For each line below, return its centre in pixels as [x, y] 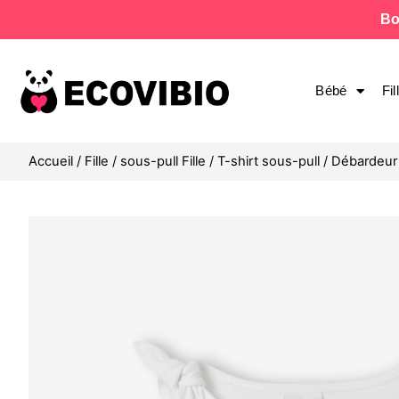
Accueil [51, 162]
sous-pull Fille [163, 162]
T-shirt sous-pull [269, 162]
